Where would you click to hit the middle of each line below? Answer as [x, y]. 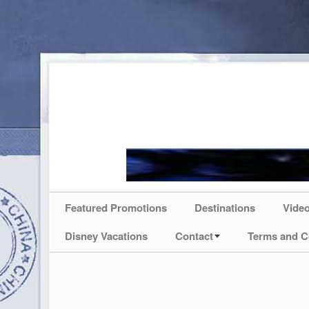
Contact [194, 236]
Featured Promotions [116, 208]
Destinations [225, 208]
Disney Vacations [106, 236]
